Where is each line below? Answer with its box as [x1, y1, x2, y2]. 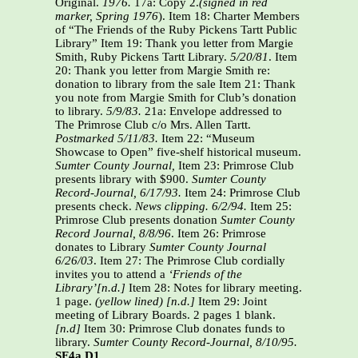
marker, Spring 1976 [55, 10, 158, 23]
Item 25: [247, 200, 292, 213]
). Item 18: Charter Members [158, 10, 300, 23]
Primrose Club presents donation [55, 213, 221, 227]
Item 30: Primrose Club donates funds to [81, 322, 285, 336]
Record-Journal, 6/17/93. [55, 186, 185, 200]
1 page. [55, 295, 95, 308]
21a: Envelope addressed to [141, 105, 282, 118]
